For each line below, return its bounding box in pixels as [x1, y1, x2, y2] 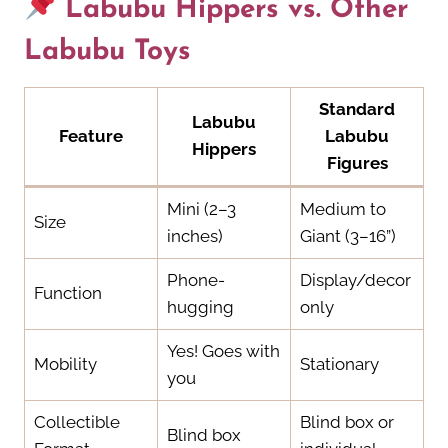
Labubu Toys [24, 38, 191, 67]
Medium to [299, 199, 386, 220]
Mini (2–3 [166, 199, 236, 220]
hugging [166, 297, 234, 318]
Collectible [33, 412, 120, 433]
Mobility [33, 354, 97, 375]
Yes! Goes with [166, 341, 280, 362]
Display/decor [299, 270, 411, 291]
